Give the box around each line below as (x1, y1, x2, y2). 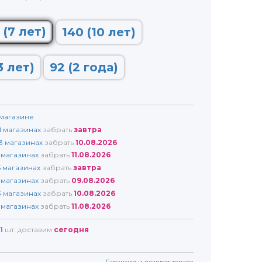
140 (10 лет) (62, 25, 136, 39)
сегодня (54, 225, 89, 235)
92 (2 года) (50, 60, 118, 74)
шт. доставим (3, 225, 54, 235)
